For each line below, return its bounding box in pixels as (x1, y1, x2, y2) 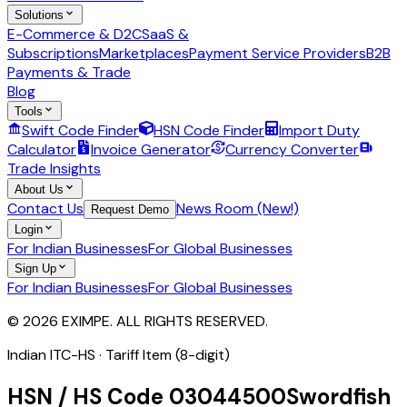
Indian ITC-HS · (7, 345, 105, 365)
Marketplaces (99, 43, 189, 63)
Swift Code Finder (22, 121, 139, 141)
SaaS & (142, 24, 189, 44)
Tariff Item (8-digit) (105, 345, 230, 365)
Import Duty (279, 121, 360, 141)
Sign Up (15, 262, 56, 276)
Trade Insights (7, 159, 101, 179)
